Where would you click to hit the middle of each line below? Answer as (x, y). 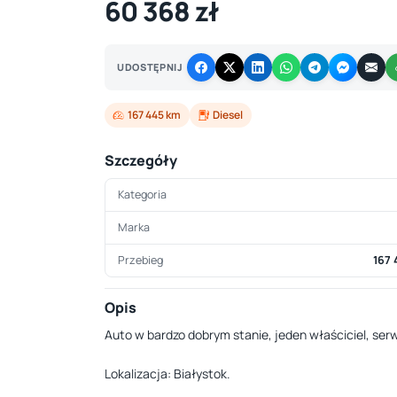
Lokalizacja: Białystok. (167, 374)
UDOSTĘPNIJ (150, 67)
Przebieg (140, 260)
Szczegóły (141, 160)
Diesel (228, 115)
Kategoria (142, 195)
